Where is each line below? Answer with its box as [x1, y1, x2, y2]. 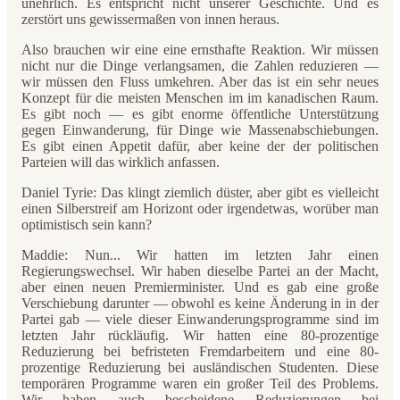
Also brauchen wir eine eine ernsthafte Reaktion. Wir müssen [21, 42, 379, 57]
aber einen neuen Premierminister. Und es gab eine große [21, 279, 379, 295]
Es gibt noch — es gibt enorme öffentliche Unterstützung [21, 106, 379, 121]
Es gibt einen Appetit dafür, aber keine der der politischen [21, 138, 379, 154]
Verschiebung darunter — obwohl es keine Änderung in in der [21, 296, 379, 311]
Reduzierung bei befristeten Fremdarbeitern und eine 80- [21, 344, 379, 359]
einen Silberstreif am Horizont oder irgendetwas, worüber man [21, 201, 379, 216]
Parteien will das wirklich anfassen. [21, 154, 220, 170]
